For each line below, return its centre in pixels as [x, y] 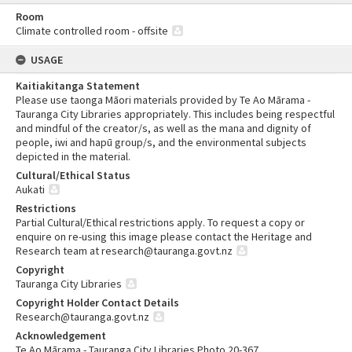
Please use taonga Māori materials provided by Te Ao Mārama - [163, 100]
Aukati [30, 189]
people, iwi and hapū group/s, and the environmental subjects [161, 142]
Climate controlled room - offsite [92, 31]
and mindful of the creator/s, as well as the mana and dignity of [163, 128]
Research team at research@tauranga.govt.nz [124, 251]
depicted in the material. [73, 156]
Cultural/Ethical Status [73, 175]
